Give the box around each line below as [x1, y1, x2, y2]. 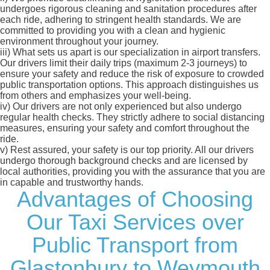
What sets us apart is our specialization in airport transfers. [10, 47, 260, 58]
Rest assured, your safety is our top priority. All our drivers [8, 145, 254, 155]
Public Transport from [32, 233, 238, 258]
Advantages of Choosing [17, 187, 253, 212]
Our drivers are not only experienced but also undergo [10, 101, 242, 112]
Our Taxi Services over [26, 210, 244, 235]
